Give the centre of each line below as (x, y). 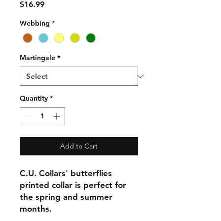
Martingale (37, 58)
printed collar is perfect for (73, 185)
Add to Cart (79, 146)
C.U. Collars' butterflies (66, 173)
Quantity (34, 98)
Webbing (35, 23)
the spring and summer (66, 197)
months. (36, 209)
